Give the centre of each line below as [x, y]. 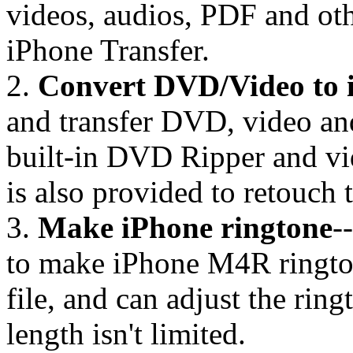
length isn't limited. [126, 333]
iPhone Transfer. [108, 50]
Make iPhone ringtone [185, 227]
